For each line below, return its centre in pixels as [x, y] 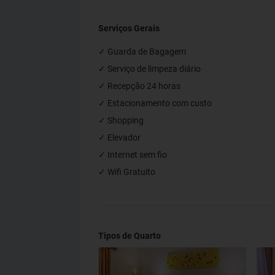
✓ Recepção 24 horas [139, 86]
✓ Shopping [121, 120]
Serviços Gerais [129, 28]
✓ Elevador [119, 137]
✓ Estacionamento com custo [155, 103]
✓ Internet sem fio [133, 155]
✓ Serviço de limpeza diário [149, 69]
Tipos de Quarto [130, 236]
